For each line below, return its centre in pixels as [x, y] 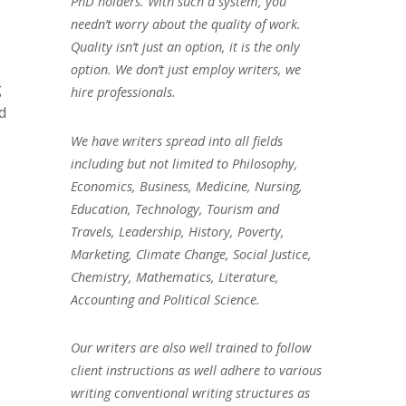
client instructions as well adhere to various [196, 371]
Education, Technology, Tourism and [174, 208]
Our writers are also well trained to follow [190, 348]
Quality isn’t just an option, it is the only [185, 46]
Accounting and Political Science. [165, 299]
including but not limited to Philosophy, [184, 163]
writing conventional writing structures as [190, 393]
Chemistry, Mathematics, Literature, [174, 276]
